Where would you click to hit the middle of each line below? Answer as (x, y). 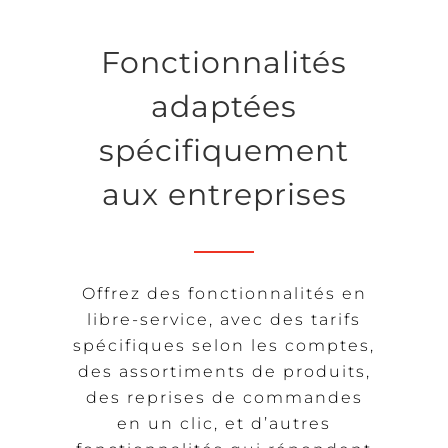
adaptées (224, 107)
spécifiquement (224, 151)
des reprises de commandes (224, 397)
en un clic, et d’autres (224, 423)
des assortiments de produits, (224, 371)
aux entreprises (224, 195)
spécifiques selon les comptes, (224, 345)
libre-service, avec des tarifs (224, 319)
